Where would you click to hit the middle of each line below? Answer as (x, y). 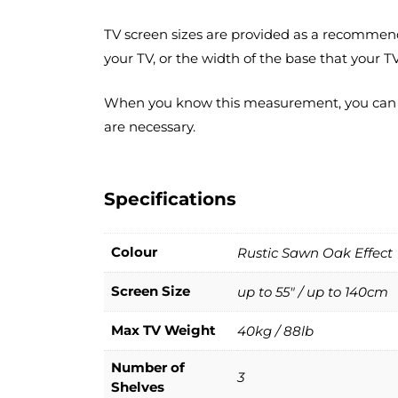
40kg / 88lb (275, 331)
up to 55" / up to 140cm (313, 292)
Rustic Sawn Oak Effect (315, 253)
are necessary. (150, 126)
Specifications (170, 199)
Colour (134, 252)
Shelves (138, 387)
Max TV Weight (163, 330)
